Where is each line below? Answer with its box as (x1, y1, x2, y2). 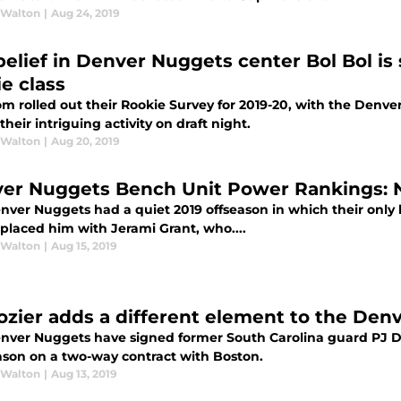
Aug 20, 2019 (51, 134, 120, 149)
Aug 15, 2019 (51, 239, 117, 253)
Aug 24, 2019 (51, 6, 120, 21)
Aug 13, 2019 (51, 367, 117, 381)
